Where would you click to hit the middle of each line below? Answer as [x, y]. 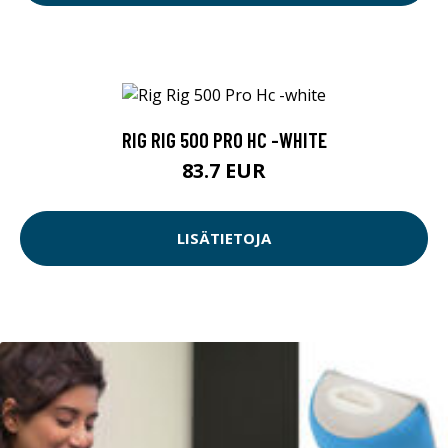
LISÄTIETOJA [224, 238]
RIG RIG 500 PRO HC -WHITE [224, 139]
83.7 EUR [224, 170]
